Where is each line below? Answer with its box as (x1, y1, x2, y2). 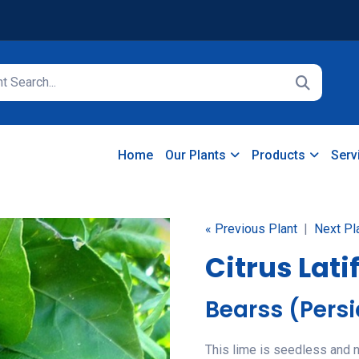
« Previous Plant (205, 220, 297, 236)
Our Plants (165, 147, 226, 163)
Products (252, 147, 305, 163)
